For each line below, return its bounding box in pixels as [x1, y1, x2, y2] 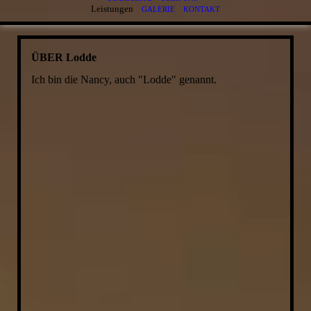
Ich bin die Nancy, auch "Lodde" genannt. [31, 74, 217, 85]
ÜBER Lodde [31, 51, 96, 63]
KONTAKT [183, 5, 220, 13]
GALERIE [142, 5, 175, 13]
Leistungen [91, 3, 142, 14]
